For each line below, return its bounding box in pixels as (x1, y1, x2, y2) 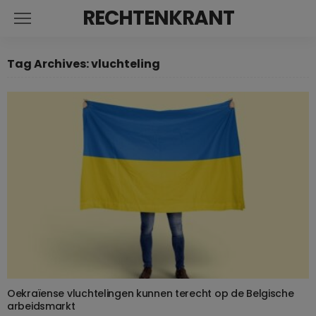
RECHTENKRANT (82, 4, 234, 32)
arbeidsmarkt (7, 298, 75, 313)
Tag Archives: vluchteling (7, 56, 160, 72)
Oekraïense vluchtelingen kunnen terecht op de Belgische (7, 286, 294, 300)
